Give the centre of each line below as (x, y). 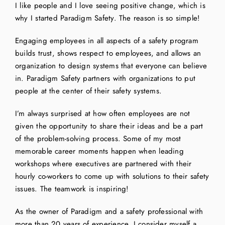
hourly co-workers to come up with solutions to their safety (112, 177)
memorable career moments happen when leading (99, 151)
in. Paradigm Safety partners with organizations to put (105, 79)
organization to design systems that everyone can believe (111, 66)
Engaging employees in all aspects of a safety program (106, 41)
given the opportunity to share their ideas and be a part (109, 126)
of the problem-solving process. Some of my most (98, 139)
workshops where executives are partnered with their (103, 164)
